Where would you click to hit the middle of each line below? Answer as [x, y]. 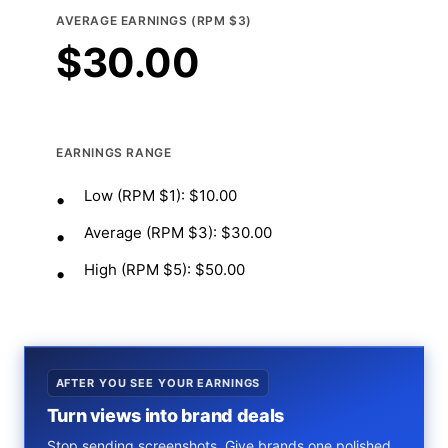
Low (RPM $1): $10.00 [160, 195]
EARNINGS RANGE [114, 152]
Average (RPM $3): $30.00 [178, 232]
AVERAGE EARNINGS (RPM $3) [154, 20]
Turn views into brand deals [165, 415]
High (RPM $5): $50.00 [164, 269]
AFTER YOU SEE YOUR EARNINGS [158, 383]
